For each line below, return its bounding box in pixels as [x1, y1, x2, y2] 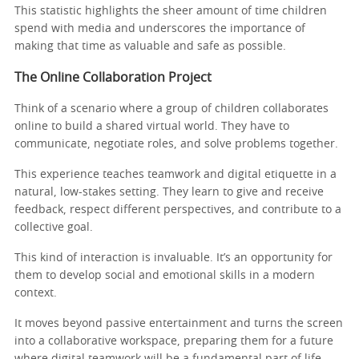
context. [14, 287, 57, 299]
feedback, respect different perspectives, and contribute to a [14, 204, 341, 216]
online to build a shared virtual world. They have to [14, 120, 289, 132]
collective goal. [14, 221, 93, 233]
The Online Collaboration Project [14, 71, 212, 84]
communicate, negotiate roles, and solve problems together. [14, 138, 338, 150]
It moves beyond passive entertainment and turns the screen [14, 317, 343, 329]
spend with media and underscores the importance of [14, 22, 305, 34]
